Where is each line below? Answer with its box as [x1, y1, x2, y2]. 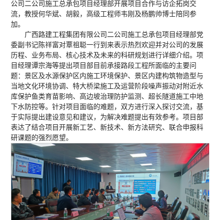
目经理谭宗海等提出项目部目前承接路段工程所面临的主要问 [11, 61, 197, 69]
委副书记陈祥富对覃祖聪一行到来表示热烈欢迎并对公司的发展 [11, 41, 204, 49]
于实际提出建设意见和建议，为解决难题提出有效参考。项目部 [11, 113, 204, 121]
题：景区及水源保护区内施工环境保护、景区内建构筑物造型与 [11, 72, 204, 80]
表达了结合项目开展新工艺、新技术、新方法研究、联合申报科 [11, 123, 204, 131]
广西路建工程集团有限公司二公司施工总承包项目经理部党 [25, 30, 204, 38]
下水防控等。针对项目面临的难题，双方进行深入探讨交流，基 [11, 103, 204, 110]
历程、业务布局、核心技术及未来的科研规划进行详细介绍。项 [11, 51, 204, 59]
